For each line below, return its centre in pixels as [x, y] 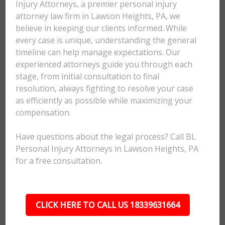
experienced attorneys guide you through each [104, 64]
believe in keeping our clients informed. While [101, 28]
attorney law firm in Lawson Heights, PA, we [98, 16]
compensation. [43, 113]
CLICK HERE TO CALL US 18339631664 [107, 205]
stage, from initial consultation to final [88, 76]
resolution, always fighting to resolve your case [105, 88]
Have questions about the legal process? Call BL [106, 137]
